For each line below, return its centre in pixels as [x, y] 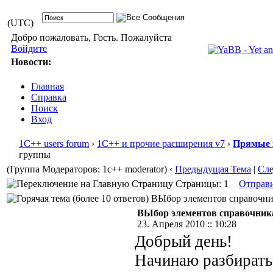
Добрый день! [183, 241]
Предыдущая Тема [213, 169]
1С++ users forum [54, 144]
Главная [48, 86]
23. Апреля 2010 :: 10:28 [187, 224]
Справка [49, 97]
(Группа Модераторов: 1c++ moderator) [87, 169]
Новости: [31, 62]
